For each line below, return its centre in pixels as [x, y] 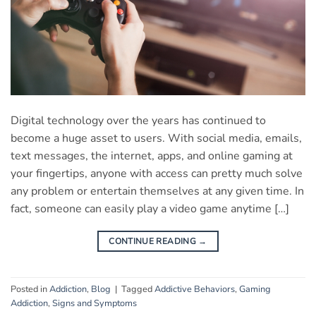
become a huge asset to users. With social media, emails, [156, 138]
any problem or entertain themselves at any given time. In [157, 191]
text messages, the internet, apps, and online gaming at [152, 156]
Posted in [30, 290]
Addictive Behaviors [195, 290]
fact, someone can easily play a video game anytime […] [150, 208]
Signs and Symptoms [95, 304]
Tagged [138, 290]
